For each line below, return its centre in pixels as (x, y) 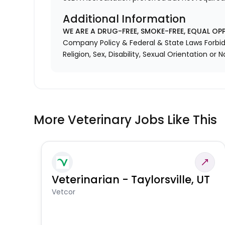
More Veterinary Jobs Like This (126, 120)
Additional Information (125, 19)
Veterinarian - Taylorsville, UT (131, 180)
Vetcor (64, 192)
